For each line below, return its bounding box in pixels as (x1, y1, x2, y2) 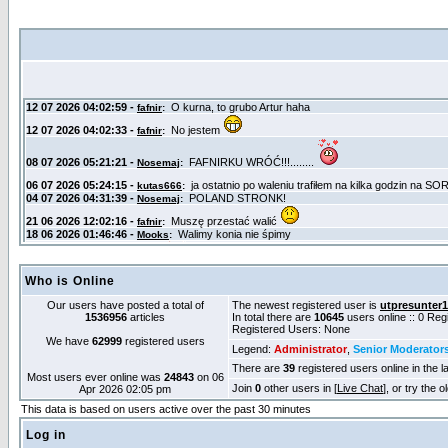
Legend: (232, 343, 274, 355)
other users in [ (261, 382, 337, 394)
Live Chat (337, 382, 383, 394)
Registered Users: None (232, 323, 350, 335)
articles (127, 311, 165, 323)
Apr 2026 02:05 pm (79, 383, 171, 395)
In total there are (232, 311, 314, 323)
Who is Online (25, 274, 115, 288)
